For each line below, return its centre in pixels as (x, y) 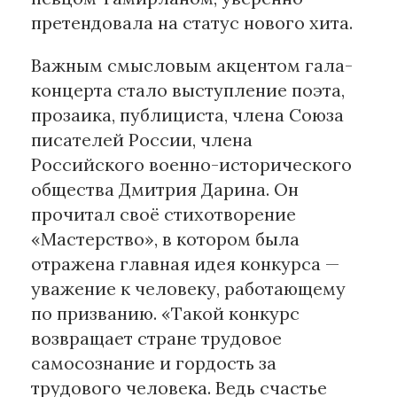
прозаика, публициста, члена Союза (187, 115)
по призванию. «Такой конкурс (165, 314)
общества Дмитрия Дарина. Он (165, 190)
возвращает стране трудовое (156, 339)
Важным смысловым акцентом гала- (192, 66)
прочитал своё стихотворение (163, 214)
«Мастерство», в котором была (165, 239)
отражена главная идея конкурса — (185, 264)
